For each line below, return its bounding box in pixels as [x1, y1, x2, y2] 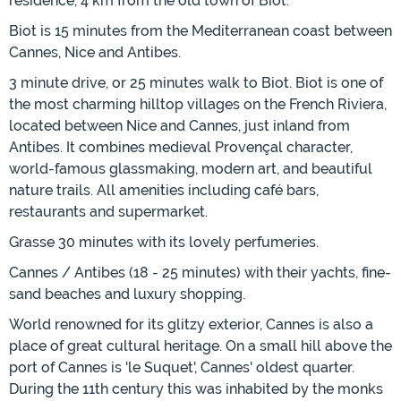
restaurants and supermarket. [9, 203, 208, 221]
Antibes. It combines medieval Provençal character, [9, 139, 353, 157]
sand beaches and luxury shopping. [9, 286, 245, 303]
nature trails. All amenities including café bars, [9, 182, 319, 200]
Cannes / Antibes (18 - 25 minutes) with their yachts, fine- [9, 264, 391, 282]
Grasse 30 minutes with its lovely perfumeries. [9, 234, 319, 252]
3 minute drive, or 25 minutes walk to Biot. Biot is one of [9, 74, 383, 92]
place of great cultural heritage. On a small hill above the [9, 337, 392, 355]
